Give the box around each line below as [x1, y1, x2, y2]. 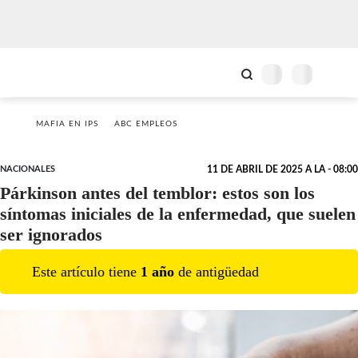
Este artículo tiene [32, 263, 141, 280]
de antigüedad [174, 263, 259, 280]
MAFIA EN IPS [36, 120, 98, 128]
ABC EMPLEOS [114, 120, 177, 128]
